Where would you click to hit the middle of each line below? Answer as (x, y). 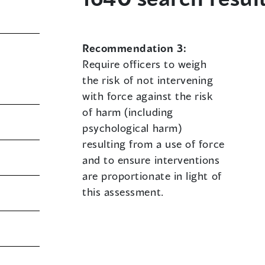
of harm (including (128, 112)
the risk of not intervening (148, 80)
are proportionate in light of (152, 176)
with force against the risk (148, 96)
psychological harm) (132, 128)
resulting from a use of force (153, 144)
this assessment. (123, 192)
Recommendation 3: (135, 48)
